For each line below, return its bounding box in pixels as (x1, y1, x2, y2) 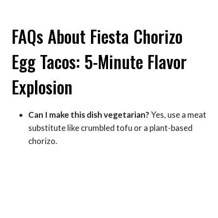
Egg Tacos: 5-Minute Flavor (12, 49, 187, 74)
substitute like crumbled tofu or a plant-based (28, 122, 193, 133)
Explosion (12, 74, 73, 100)
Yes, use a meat (149, 109, 206, 120)
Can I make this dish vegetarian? (28, 109, 149, 120)
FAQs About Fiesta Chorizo (12, 23, 182, 49)
